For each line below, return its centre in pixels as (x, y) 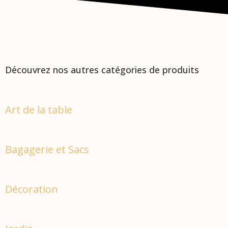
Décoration (32, 189)
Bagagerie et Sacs (47, 150)
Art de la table (39, 110)
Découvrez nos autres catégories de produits (102, 70)
